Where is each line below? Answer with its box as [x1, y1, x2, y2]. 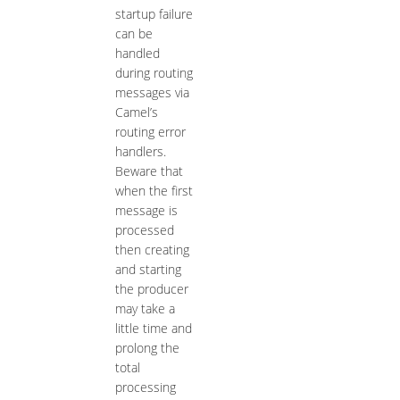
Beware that [114, 162, 183, 180]
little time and [114, 320, 192, 337]
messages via [114, 84, 189, 102]
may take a [114, 300, 175, 318]
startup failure [114, 5, 193, 23]
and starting [114, 261, 181, 279]
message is [114, 202, 178, 220]
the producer [114, 280, 188, 298]
